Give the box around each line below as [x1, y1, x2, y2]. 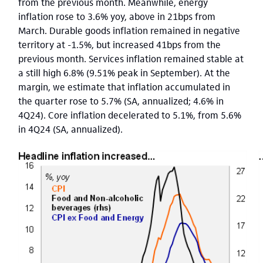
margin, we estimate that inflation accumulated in [18, 80, 230, 93]
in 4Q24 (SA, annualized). [18, 122, 123, 135]
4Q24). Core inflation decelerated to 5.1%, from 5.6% [18, 108, 241, 121]
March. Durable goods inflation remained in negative [18, 23, 240, 36]
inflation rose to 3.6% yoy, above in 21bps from [18, 9, 215, 22]
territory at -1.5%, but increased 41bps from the [18, 38, 221, 50]
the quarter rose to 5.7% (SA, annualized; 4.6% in [18, 94, 224, 107]
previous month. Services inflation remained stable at [18, 52, 244, 65]
